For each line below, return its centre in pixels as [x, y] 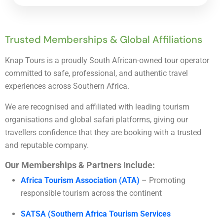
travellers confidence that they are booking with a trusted [103, 132]
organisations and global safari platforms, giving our [96, 119]
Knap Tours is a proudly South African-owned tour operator [107, 60]
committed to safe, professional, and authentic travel [96, 73]
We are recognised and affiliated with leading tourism [97, 107]
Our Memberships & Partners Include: [80, 165]
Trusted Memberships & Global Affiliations [104, 39]
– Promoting [164, 180]
